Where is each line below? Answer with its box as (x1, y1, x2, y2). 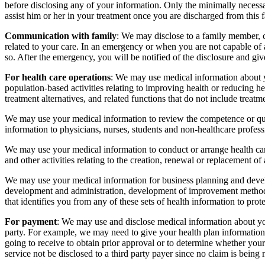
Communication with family (5, 30, 117, 41)
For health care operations (5, 72, 111, 82)
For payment (5, 216, 57, 227)
